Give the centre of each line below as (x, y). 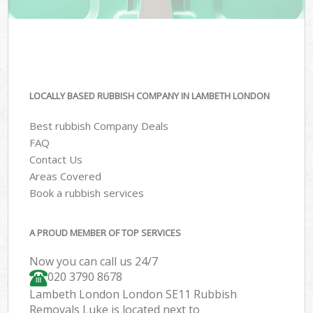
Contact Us (56, 159)
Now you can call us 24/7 (94, 262)
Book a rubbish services (87, 192)
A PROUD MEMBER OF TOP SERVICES (105, 233)
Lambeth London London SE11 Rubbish (133, 294)
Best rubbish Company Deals (99, 125)
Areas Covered (66, 176)
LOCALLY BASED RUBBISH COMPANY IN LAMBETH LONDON (150, 96)
